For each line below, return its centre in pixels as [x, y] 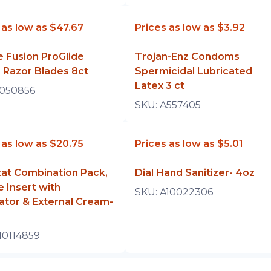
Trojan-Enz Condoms [187, 57]
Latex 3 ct [159, 86]
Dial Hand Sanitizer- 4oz [194, 173]
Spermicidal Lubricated [193, 71]
